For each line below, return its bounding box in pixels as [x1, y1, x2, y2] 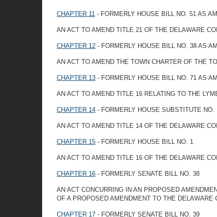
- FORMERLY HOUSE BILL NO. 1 [95, 138, 193, 145]
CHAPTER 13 [57, 74, 95, 81]
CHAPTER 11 [57, 10, 95, 17]
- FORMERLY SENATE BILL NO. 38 [95, 170, 200, 177]
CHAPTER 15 [57, 138, 95, 145]
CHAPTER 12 [57, 42, 95, 49]
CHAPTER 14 [57, 106, 95, 113]
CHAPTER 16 [57, 170, 95, 177]
